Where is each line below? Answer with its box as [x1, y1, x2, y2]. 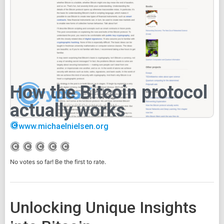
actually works [10, 99, 125, 121]
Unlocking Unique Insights [10, 198, 196, 217]
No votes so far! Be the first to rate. [10, 158, 106, 166]
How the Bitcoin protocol [10, 81, 207, 103]
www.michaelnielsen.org [18, 121, 108, 131]
